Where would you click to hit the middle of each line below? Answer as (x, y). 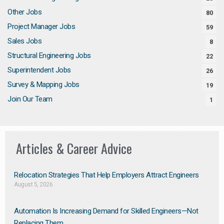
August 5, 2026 (33, 185)
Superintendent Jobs (39, 70)
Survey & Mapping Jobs (43, 84)
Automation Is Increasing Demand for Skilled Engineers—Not (106, 211)
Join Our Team (30, 99)
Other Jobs (24, 12)
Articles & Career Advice (74, 148)
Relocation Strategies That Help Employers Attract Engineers (106, 175)
